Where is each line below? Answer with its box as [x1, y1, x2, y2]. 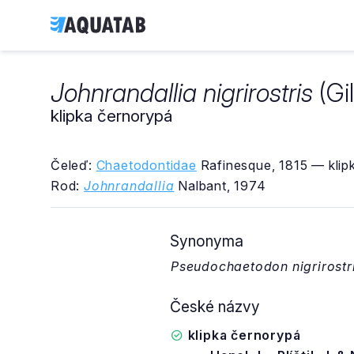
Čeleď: [51, 157, 96, 173]
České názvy [170, 297, 260, 316]
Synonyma [170, 232, 243, 250]
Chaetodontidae [96, 157, 197, 173]
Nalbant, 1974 [174, 178, 266, 194]
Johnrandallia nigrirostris [51, 77, 313, 108]
